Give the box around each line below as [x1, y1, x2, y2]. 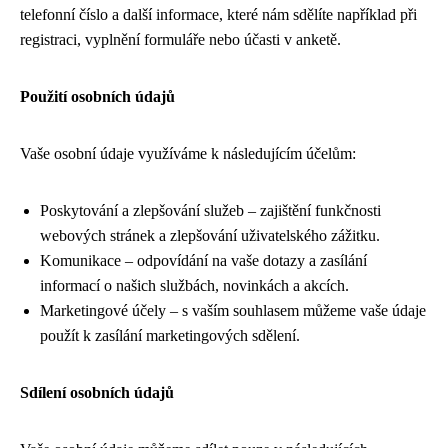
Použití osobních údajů [20, 88, 175, 105]
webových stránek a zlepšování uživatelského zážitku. [40, 227, 380, 244]
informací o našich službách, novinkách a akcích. [40, 277, 349, 294]
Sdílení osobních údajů [20, 384, 174, 401]
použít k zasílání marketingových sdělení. [40, 327, 300, 344]
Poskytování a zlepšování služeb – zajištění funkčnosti [40, 202, 381, 219]
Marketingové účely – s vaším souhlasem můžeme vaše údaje [40, 302, 426, 319]
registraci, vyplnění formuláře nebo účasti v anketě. [20, 31, 341, 48]
